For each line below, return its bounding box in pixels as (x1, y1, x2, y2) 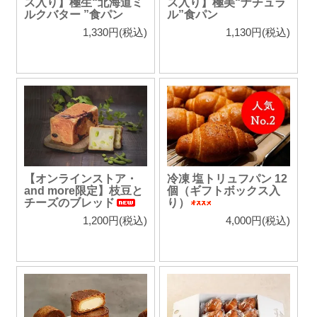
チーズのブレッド (24, 197, 115, 209)
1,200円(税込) (82, 214, 147, 227)
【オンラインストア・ (24, 173, 137, 185)
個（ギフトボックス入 (166, 185, 280, 197)
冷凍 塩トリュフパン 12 (166, 173, 287, 185)
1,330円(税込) (82, 26, 147, 39)
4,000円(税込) (225, 214, 290, 227)
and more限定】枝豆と (24, 185, 143, 197)
